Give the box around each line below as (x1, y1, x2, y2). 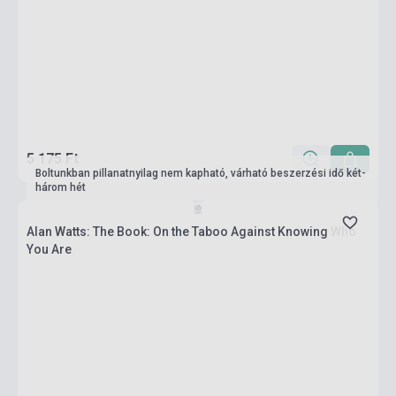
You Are (27, 242, 72, 256)
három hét (35, 181, 86, 194)
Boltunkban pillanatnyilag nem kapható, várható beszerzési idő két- (35, 167, 366, 179)
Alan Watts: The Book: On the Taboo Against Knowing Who (27, 225, 356, 239)
